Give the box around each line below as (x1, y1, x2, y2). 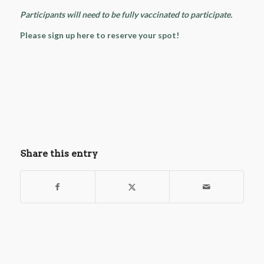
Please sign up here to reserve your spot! (19, 30, 179, 41)
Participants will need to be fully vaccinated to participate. (19, 9, 232, 20)
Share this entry (19, 148, 98, 160)
